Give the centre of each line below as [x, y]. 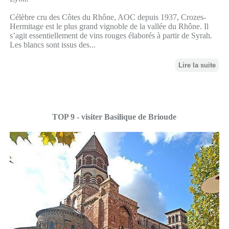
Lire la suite [197, 65]
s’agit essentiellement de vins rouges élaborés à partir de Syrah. [111, 35]
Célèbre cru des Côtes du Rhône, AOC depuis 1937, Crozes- [108, 17]
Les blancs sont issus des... [52, 44]
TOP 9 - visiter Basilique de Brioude [114, 117]
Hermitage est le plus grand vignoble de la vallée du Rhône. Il [109, 26]
